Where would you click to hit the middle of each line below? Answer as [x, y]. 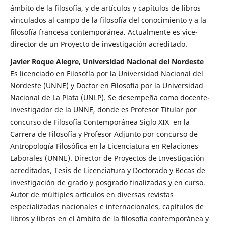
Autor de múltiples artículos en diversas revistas [92, 195]
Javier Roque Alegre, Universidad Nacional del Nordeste [107, 62]
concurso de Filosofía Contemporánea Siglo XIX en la [100, 122]
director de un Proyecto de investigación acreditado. [98, 44]
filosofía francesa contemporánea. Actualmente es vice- [104, 32]
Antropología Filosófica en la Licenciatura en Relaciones [104, 146]
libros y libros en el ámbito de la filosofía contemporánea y [109, 219]
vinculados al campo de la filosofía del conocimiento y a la [108, 20]
